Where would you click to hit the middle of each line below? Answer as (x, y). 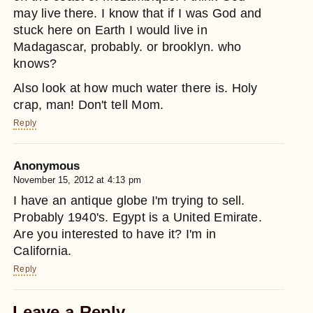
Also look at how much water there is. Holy (136, 88)
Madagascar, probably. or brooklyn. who (128, 47)
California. (43, 251)
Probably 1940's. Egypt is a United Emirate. (138, 218)
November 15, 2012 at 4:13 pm (77, 180)
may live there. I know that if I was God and (138, 14)
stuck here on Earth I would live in (110, 30)
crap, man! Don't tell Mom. (89, 104)
